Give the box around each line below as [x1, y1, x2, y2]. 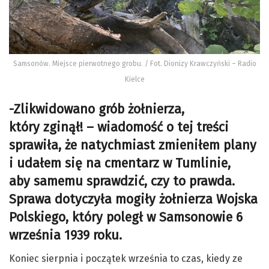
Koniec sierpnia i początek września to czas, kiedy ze [9, 252, 243, 264]
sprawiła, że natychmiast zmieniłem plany [9, 138, 256, 154]
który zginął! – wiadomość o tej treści [9, 119, 229, 136]
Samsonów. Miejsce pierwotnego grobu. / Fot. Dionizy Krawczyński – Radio [13, 59, 256, 68]
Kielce [124, 75, 145, 84]
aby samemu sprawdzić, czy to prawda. [9, 174, 235, 190]
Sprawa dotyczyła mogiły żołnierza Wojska [9, 192, 258, 208]
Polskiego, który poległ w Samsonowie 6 [9, 210, 243, 226]
